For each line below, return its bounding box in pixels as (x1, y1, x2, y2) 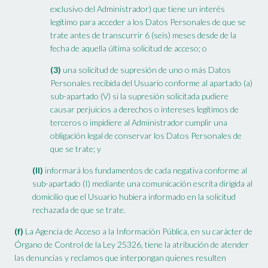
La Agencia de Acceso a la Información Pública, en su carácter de (23, 226, 252, 237)
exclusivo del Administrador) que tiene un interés (50, 4, 225, 14)
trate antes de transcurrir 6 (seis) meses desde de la (50, 30, 236, 41)
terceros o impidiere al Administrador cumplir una (50, 117, 227, 128)
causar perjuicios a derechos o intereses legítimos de (50, 104, 239, 115)
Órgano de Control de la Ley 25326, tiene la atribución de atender (14, 239, 249, 250)
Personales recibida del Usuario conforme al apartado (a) (50, 78, 252, 89)
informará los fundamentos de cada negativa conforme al (43, 165, 247, 176)
